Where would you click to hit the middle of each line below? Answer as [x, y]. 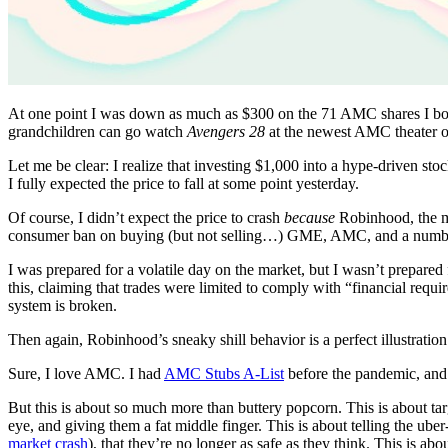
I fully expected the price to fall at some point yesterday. [183, 184]
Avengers [216, 132]
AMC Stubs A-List [224, 374]
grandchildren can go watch [97, 132]
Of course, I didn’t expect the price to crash [146, 218]
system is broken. [62, 306]
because [311, 218]
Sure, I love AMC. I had [86, 374]
